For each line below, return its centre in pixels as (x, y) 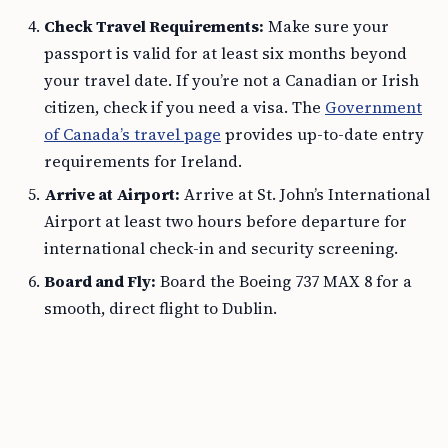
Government (373, 107)
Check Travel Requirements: (154, 26)
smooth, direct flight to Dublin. (160, 308)
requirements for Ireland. (143, 161)
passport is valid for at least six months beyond (225, 53)
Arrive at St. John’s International (305, 194)
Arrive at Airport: (112, 194)
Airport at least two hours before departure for (225, 221)
